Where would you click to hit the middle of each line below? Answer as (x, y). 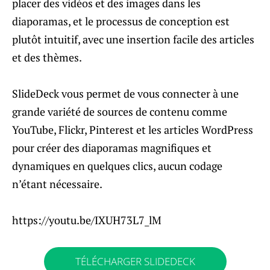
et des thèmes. (47, 57)
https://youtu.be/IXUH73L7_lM (87, 220)
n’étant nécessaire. (57, 184)
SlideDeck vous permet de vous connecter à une (125, 93)
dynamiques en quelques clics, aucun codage (117, 165)
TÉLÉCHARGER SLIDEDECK (135, 261)
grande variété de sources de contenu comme (120, 111)
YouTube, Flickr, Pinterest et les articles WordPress (133, 129)
